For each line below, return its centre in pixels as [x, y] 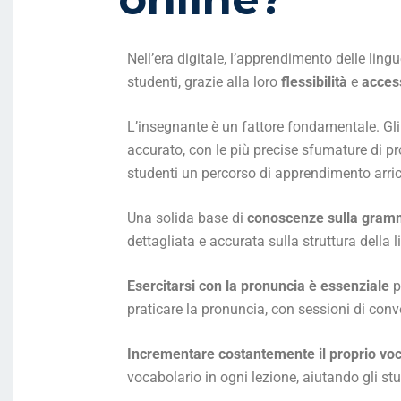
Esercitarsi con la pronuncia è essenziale [258, 286]
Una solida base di [187, 218]
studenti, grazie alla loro [204, 81]
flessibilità [316, 81]
